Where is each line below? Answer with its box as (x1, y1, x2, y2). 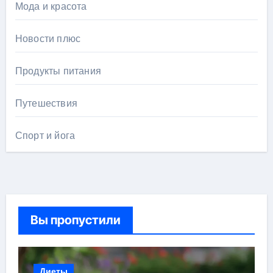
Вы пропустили (30, 213, 121, 228)
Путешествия (15, 97, 77, 110)
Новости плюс (15, 32, 81, 46)
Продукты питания (15, 65, 101, 78)
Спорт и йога (15, 129, 76, 143)
